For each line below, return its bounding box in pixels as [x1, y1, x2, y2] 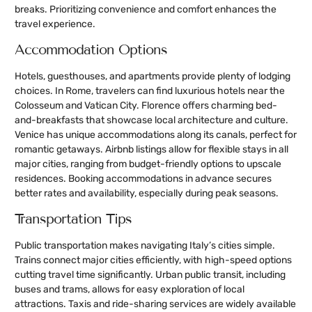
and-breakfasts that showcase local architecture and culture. [15, 114, 288, 126]
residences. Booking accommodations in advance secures [15, 172, 272, 185]
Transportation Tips [15, 210, 132, 228]
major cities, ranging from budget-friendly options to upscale [15, 157, 281, 170]
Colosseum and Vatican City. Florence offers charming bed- [15, 99, 277, 111]
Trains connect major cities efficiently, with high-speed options [15, 254, 292, 267]
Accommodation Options [15, 40, 167, 58]
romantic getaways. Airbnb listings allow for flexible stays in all [15, 143, 288, 155]
